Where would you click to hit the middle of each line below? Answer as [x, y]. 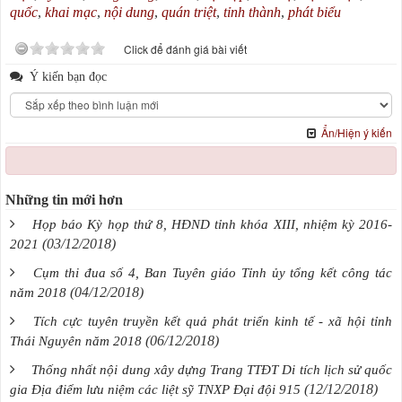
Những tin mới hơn [64, 199]
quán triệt [189, 12]
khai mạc [71, 12]
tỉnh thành [252, 12]
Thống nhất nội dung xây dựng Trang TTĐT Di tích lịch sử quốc [212, 369]
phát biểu [315, 12]
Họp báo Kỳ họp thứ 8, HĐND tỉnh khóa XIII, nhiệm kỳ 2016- [213, 224]
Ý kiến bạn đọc [66, 76]
